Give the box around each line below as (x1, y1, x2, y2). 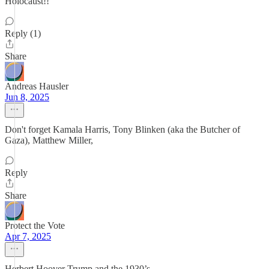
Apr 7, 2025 (5, 231, 51, 241)
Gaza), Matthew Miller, (5, 135, 93, 145)
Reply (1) (5, 28, 41, 38)
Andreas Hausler (5, 81, 68, 91)
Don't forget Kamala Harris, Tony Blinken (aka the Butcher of (5, 124, 240, 134)
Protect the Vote (5, 220, 65, 231)
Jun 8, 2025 (5, 92, 49, 102)
